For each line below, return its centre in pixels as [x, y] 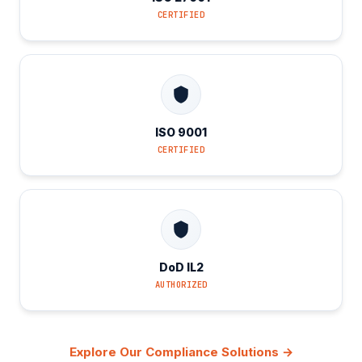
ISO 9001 [181, 132]
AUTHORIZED [181, 284]
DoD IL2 [181, 267]
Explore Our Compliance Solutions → [181, 352]
